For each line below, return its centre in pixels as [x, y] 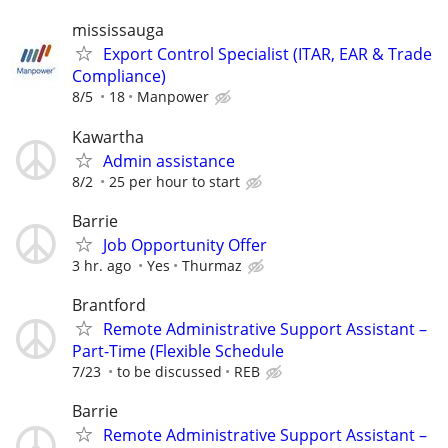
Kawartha [108, 136]
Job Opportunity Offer [185, 244]
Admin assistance [169, 160]
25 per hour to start [174, 181]
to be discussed [169, 371]
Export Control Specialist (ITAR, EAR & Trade [267, 54]
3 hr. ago [101, 265]
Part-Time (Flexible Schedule [178, 350]
